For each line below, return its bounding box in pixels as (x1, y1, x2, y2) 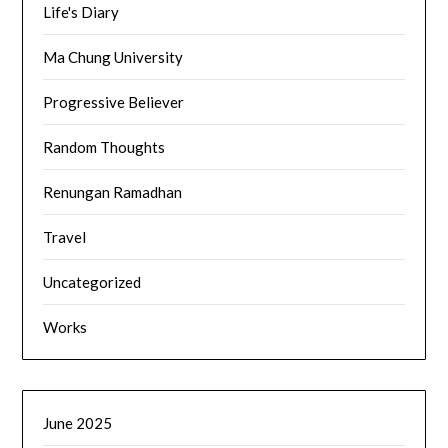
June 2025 (43, 413, 113, 432)
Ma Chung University (43, 47, 184, 66)
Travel (43, 227, 87, 246)
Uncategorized (43, 272, 142, 291)
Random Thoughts (43, 137, 166, 156)
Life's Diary (43, 2, 120, 21)
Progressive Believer (43, 92, 185, 111)
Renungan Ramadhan (43, 182, 183, 201)
